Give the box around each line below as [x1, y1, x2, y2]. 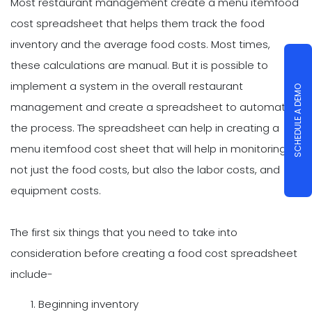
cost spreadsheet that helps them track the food [10, 15, 265, 31]
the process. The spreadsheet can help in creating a [10, 120, 279, 135]
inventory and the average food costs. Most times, [10, 36, 270, 52]
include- [10, 266, 53, 281]
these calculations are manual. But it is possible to [10, 57, 268, 72]
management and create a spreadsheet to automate [10, 99, 292, 114]
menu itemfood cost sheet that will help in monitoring [10, 141, 286, 156]
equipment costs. [10, 182, 101, 198]
